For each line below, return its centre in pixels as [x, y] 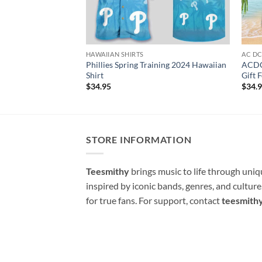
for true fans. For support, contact [154, 201]
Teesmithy [108, 171]
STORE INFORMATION [139, 139]
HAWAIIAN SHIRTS [115, 54]
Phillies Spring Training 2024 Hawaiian [156, 64]
